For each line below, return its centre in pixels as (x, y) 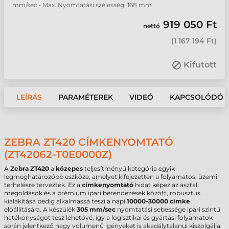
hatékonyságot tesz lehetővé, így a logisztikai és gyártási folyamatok (108, 217)
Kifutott (200, 65)
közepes (69, 168)
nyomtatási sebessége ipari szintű (168, 209)
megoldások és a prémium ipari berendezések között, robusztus (102, 193)
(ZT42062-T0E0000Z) (58, 154)
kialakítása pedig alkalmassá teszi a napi (65, 201)
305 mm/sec (96, 209)
